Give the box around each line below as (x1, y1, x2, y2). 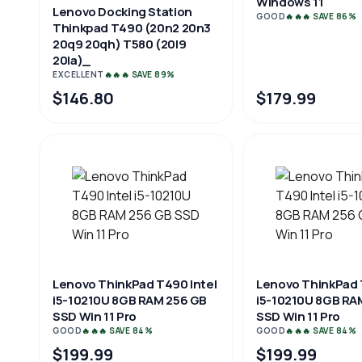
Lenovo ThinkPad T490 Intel (53, 276, 217, 293)
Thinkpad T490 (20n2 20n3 (53, 19, 211, 36)
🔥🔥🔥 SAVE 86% (285, 11, 356, 22)
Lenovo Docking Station (53, 3, 192, 20)
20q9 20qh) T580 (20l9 (53, 36, 187, 53)
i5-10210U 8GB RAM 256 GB (53, 292, 207, 309)
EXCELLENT (53, 69, 104, 80)
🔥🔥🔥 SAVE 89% (103, 69, 175, 80)
